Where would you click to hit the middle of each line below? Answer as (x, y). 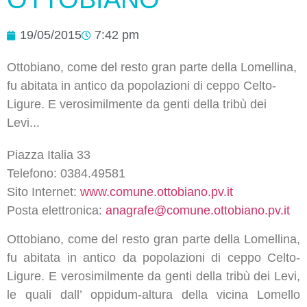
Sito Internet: (44, 192)
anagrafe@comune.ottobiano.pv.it (198, 211)
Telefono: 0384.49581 (66, 174)
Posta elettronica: (56, 211)
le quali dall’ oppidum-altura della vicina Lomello (153, 294)
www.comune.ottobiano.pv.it (157, 192)
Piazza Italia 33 (49, 155)
